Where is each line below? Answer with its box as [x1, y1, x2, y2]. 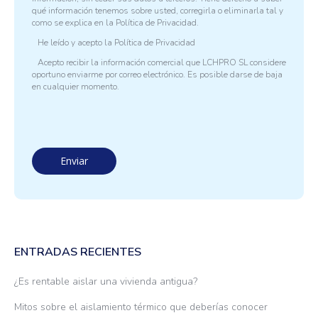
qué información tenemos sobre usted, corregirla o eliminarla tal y [32, 5, 283, 17]
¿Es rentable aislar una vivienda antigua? [14, 275, 197, 289]
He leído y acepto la [35, 37, 114, 49]
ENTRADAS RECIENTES [14, 244, 141, 261]
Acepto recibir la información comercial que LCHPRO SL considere [35, 57, 286, 69]
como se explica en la [32, 17, 116, 29]
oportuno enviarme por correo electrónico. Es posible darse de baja [32, 69, 283, 81]
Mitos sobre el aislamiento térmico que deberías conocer [14, 300, 268, 314]
